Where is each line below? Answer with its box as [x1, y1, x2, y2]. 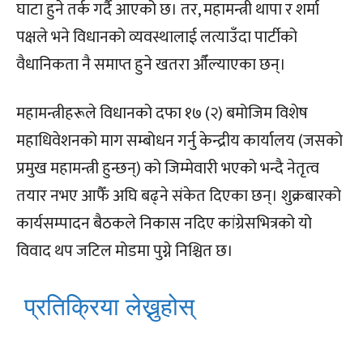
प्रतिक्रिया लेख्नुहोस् [24, 293, 194, 320]
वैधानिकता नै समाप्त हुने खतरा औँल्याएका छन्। [16, 50, 286, 79]
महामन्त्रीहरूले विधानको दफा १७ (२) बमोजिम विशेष [16, 99, 308, 127]
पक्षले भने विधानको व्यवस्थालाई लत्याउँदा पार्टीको [16, 23, 297, 51]
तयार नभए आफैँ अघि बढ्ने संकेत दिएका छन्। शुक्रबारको [16, 181, 341, 210]
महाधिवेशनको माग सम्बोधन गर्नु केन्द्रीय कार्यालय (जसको [16, 126, 343, 155]
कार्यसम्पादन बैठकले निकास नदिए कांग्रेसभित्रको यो [16, 209, 312, 237]
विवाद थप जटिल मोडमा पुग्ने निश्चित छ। [16, 237, 233, 265]
